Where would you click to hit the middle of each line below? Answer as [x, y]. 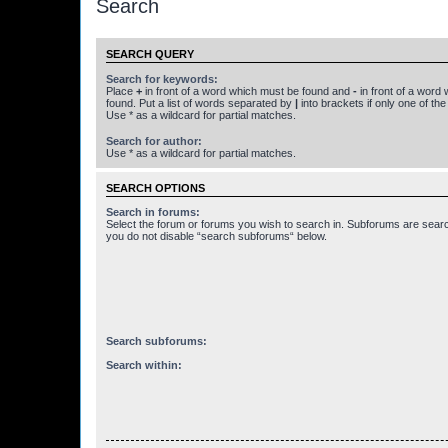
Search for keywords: [162, 78]
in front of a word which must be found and [247, 90]
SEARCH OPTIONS [155, 187]
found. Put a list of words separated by [200, 102]
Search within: [144, 365]
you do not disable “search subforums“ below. [216, 236]
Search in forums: [153, 212]
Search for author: [154, 140]
